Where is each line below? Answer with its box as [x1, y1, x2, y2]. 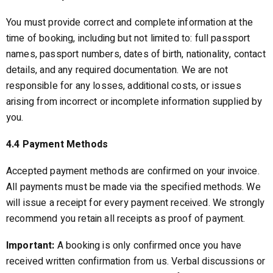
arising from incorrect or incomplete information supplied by [6, 94, 263, 109]
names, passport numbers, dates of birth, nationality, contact [6, 47, 266, 62]
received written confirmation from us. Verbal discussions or [6, 254, 266, 269]
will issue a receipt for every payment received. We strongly [6, 196, 265, 210]
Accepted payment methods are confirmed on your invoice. [6, 164, 260, 179]
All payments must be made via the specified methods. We [6, 180, 261, 194]
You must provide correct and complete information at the [6, 15, 253, 30]
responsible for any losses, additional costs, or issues [6, 79, 241, 93]
